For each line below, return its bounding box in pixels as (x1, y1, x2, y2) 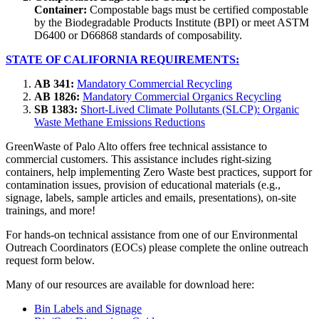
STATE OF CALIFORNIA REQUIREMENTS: (6, 53, 239, 66)
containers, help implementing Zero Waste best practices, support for (6, 166, 312, 179)
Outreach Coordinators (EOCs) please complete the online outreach (6, 241, 308, 254)
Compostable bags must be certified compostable (90, 4, 308, 16)
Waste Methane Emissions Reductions (34, 116, 205, 129)
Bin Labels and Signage (34, 303, 142, 315)
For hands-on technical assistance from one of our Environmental (6, 229, 298, 241)
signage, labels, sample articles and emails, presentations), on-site (6, 192, 296, 204)
